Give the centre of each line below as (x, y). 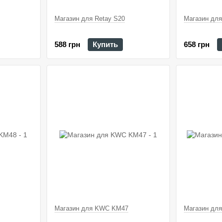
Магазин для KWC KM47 (91, 208)
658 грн (197, 44)
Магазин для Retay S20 (89, 19)
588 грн (67, 44)
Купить (105, 44)
